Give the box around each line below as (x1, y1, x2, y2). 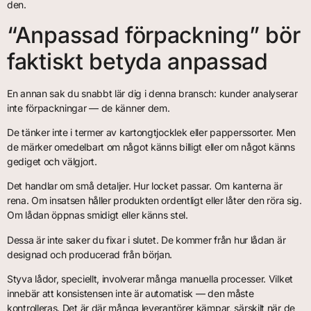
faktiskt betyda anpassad (7, 47, 268, 75)
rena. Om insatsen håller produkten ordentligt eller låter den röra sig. (7, 194, 302, 207)
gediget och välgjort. (7, 155, 97, 168)
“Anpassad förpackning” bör (7, 21, 301, 49)
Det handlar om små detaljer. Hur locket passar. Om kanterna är (7, 180, 283, 192)
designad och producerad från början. (7, 248, 173, 260)
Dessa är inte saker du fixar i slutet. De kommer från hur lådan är (7, 233, 286, 246)
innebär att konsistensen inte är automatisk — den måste (7, 287, 254, 300)
